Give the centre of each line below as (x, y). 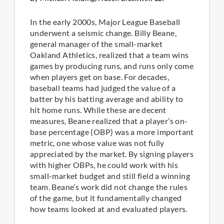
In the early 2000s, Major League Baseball (105, 22)
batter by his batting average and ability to (107, 99)
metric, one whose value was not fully (97, 143)
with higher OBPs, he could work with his (104, 165)
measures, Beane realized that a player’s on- (109, 121)
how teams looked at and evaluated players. (109, 209)
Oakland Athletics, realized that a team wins (109, 55)
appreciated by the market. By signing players (112, 154)
